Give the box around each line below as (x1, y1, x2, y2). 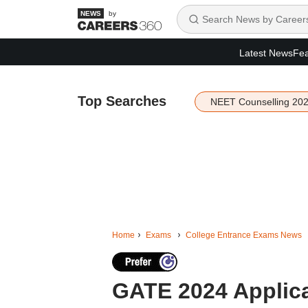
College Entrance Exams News (185, 230, 302, 240)
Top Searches (77, 93, 166, 109)
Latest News (239, 47, 293, 58)
